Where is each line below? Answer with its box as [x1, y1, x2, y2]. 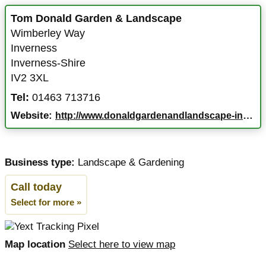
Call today [11, 180, 62, 194]
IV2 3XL [11, 71, 49, 84]
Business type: [5, 157, 75, 168]
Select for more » [11, 198, 81, 208]
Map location [5, 239, 65, 251]
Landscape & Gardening [78, 157, 184, 168]
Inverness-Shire [11, 56, 85, 69]
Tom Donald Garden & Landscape [11, 12, 182, 24]
